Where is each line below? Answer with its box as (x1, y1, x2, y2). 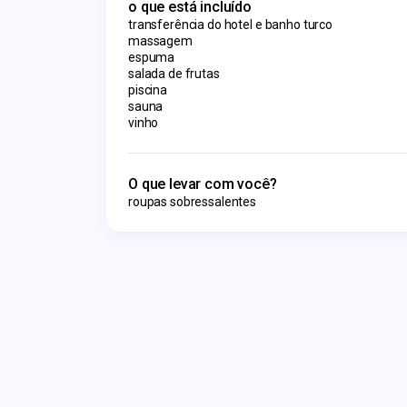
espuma (128, 50, 175, 65)
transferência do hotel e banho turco (128, 17, 333, 32)
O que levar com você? (128, 175, 277, 193)
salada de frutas (128, 66, 220, 81)
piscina (128, 83, 168, 97)
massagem (128, 34, 193, 48)
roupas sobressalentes (128, 194, 257, 209)
